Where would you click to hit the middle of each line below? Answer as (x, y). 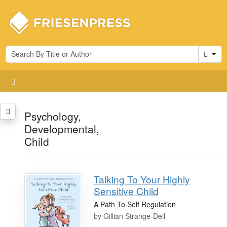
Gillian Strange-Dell (134, 216)
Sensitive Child (126, 191)
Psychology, (52, 116)
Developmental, (62, 128)
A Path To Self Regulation (135, 204)
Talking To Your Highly (142, 179)
